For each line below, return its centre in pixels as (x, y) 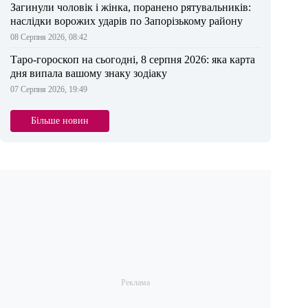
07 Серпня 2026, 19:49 (49, 90)
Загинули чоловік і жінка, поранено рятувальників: (131, 8)
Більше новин (60, 121)
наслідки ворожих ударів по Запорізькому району (126, 21)
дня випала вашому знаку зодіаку (89, 74)
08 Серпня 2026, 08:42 (49, 37)
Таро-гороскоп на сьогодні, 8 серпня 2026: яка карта (133, 60)
